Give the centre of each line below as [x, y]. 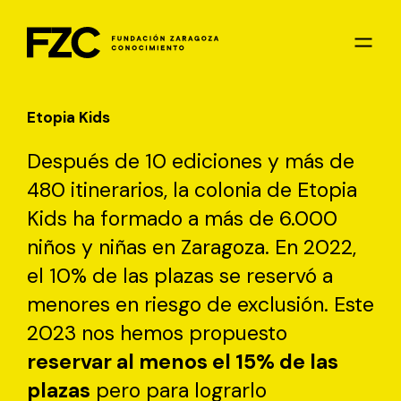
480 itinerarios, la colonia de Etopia [192, 189]
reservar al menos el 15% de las [183, 361]
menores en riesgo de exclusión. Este [200, 304]
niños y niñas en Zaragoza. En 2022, [192, 247]
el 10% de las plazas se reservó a [180, 275]
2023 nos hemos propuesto [157, 333]
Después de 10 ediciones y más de [191, 161]
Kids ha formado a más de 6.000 [182, 218]
